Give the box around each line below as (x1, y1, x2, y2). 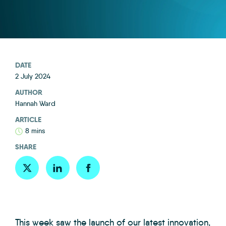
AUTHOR (15, 88, 42, 97)
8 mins (25, 126, 45, 135)
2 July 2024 (15, 72, 50, 81)
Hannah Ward (15, 99, 55, 108)
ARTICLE (15, 115, 41, 124)
